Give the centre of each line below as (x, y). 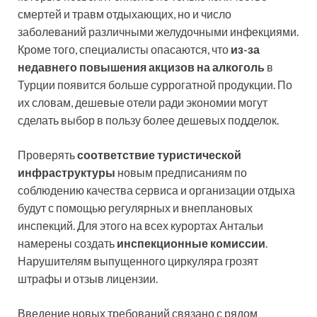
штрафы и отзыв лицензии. (88, 279)
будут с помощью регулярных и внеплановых (135, 208)
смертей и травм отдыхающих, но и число (125, 14)
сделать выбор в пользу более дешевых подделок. (148, 120)
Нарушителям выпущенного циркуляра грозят (138, 261)
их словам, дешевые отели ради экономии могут (143, 103)
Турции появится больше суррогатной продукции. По (155, 85)
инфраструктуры (67, 173)
